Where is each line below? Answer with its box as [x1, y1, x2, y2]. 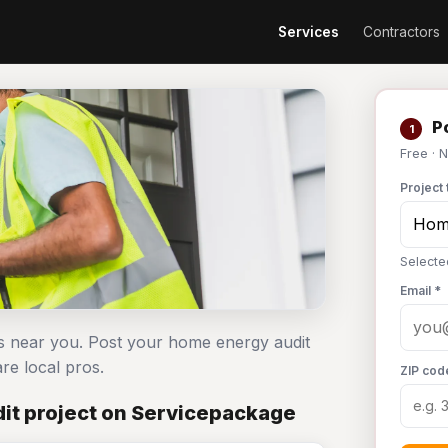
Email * [400, 283, 441, 298]
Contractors [363, 23, 440, 40]
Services [278, 23, 339, 40]
